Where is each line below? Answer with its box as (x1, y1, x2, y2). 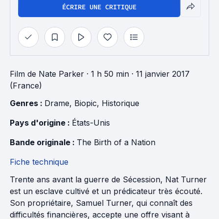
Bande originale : (10, 137, 77, 147)
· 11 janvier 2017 (129, 69, 190, 79)
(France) (10, 81, 42, 90)
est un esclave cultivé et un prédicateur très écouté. (10, 186, 202, 196)
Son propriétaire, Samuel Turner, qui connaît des (10, 198, 193, 208)
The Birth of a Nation (77, 137, 155, 147)
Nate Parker (39, 69, 84, 79)
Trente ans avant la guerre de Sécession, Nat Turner (10, 175, 207, 184)
